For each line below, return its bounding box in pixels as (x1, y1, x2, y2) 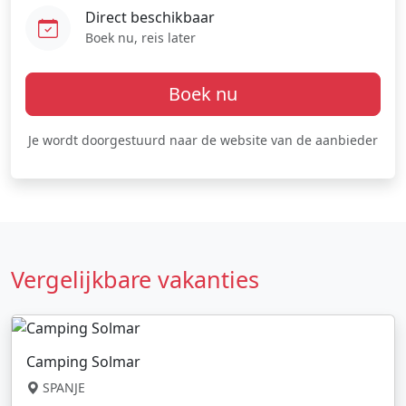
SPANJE (39, 378, 85, 396)
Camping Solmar (26, 351, 140, 372)
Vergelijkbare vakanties (11, 264, 259, 295)
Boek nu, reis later (85, 28, 196, 46)
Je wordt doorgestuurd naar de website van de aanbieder (28, 131, 378, 150)
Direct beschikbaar (85, 6, 215, 27)
